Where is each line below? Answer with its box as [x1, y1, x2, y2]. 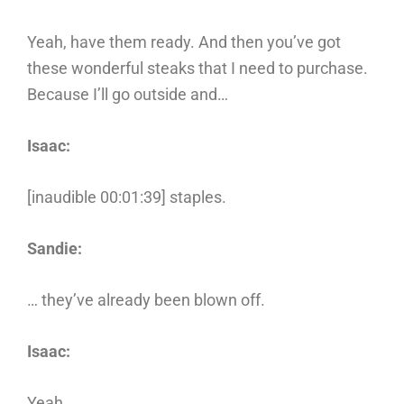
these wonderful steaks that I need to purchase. [27, 59, 368, 78]
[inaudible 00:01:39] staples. [27, 188, 226, 207]
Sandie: [27, 239, 82, 258]
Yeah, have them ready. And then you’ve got [27, 32, 341, 51]
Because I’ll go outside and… [27, 85, 228, 104]
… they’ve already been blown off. [27, 290, 265, 309]
